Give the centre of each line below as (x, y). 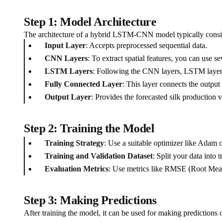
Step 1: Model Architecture (90, 22)
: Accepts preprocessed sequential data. (146, 46)
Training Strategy (74, 143)
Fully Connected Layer (83, 84)
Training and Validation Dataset (99, 156)
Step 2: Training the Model (89, 128)
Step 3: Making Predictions (90, 200)
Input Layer (65, 46)
